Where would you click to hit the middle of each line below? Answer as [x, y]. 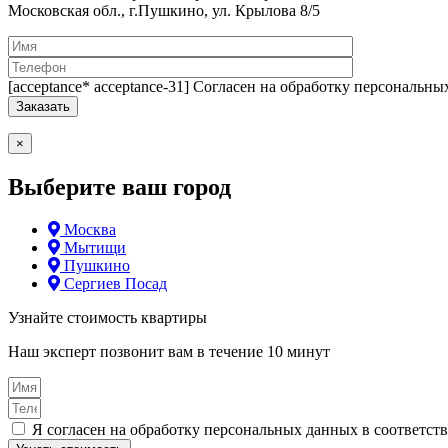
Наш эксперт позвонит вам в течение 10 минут [169, 351]
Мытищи [95, 247]
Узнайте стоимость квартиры [107, 317]
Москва [90, 229]
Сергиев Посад [115, 283]
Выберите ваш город [119, 186]
